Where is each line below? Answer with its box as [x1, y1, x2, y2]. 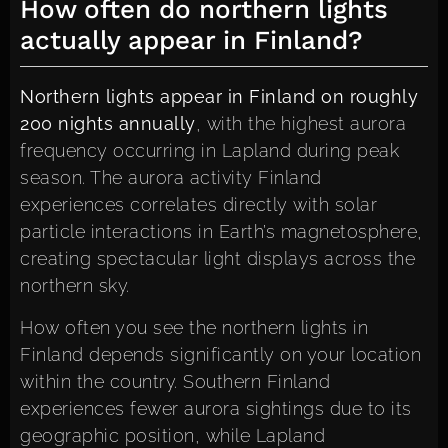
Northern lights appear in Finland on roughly [20, 86, 418, 108]
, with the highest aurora [195, 113, 406, 135]
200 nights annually [20, 113, 196, 135]
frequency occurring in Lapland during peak [20, 140, 399, 162]
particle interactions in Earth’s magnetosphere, [20, 221, 423, 243]
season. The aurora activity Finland [20, 167, 322, 189]
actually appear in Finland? [20, 24, 363, 55]
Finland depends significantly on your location [20, 343, 421, 365]
